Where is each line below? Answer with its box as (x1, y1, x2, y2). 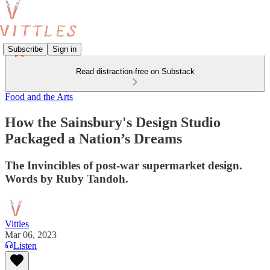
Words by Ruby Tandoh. (5, 172, 128, 185)
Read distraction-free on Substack (75, 67, 195, 76)
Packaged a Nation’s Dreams (5, 130, 182, 146)
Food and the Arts (5, 92, 73, 102)
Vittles (5, 218, 29, 229)
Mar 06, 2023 (5, 229, 57, 240)
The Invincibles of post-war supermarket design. (5, 159, 242, 172)
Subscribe (8, 44, 43, 54)
